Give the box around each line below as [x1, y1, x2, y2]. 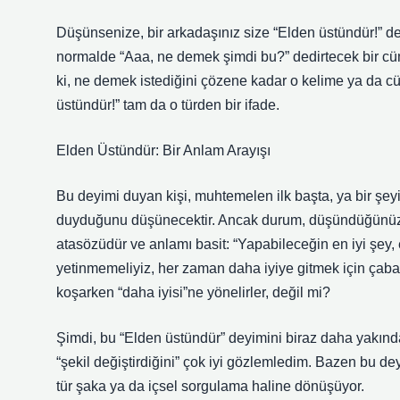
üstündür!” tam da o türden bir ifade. [56, 97, 279, 112]
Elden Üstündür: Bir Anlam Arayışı [56, 143, 271, 158]
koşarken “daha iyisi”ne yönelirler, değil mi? [56, 285, 330, 300]
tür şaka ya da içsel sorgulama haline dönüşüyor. [56, 379, 364, 394]
